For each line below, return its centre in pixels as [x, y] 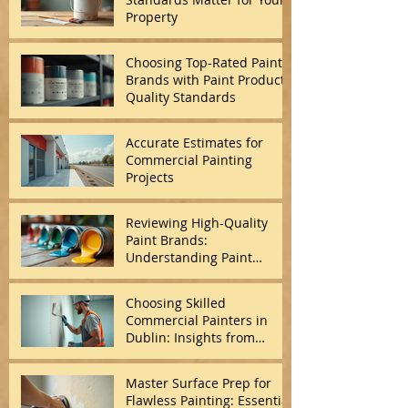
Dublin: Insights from [190, 337]
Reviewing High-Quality [197, 222]
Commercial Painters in [197, 320]
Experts [148, 372]
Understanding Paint [189, 257]
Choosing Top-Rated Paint [204, 62]
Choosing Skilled [176, 302]
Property [152, 16]
